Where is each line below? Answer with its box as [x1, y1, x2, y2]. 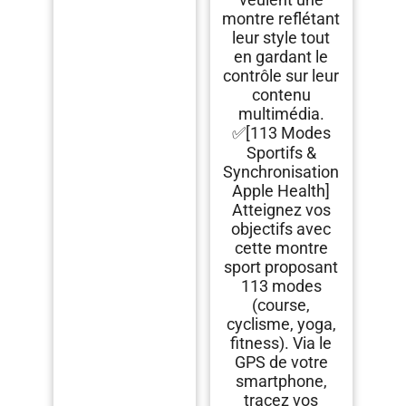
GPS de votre [234, 353, 328, 372]
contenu [251, 85, 311, 105]
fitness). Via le [230, 333, 333, 353]
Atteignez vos [231, 200, 331, 220]
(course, [252, 295, 311, 315]
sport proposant [224, 257, 339, 277]
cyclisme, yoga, [226, 314, 336, 334]
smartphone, [235, 372, 327, 391]
